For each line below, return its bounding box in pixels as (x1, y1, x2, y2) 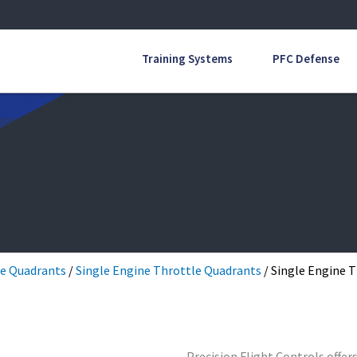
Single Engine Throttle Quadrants (75, 262, 261, 279)
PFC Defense (272, 51, 339, 67)
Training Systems (141, 51, 233, 67)
